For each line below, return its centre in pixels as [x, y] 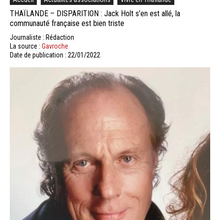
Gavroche [55, 46]
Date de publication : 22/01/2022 [55, 55]
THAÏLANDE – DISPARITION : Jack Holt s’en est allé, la [95, 13]
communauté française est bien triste [67, 23]
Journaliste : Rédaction [42, 37]
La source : [26, 46]
